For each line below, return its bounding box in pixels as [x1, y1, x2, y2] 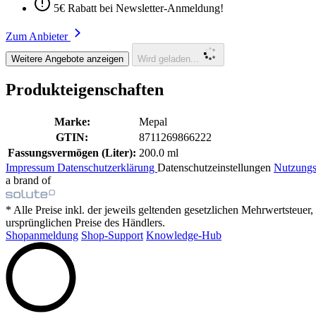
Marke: [54, 115, 90, 128]
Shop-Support [81, 229, 143, 241]
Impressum [6, 161, 57, 174]
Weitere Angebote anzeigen [11, 53, 123, 64]
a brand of [6, 174, 51, 186]
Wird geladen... [138, 53, 199, 64]
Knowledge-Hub [146, 229, 221, 241]
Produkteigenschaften [6, 80, 164, 99]
